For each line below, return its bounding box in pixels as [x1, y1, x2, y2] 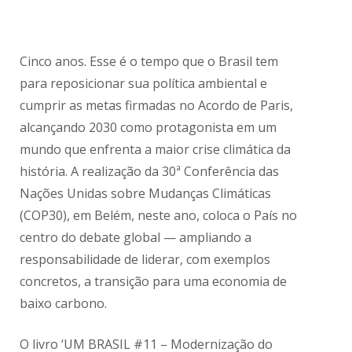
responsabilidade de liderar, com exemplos [20, 251, 271, 269]
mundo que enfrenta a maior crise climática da [20, 141, 291, 159]
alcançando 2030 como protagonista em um [20, 119, 277, 137]
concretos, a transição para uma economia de [20, 273, 288, 291]
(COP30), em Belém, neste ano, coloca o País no [20, 207, 298, 225]
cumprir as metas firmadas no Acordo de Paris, [20, 97, 294, 115]
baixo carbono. [20, 295, 108, 313]
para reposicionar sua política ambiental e [20, 75, 268, 93]
